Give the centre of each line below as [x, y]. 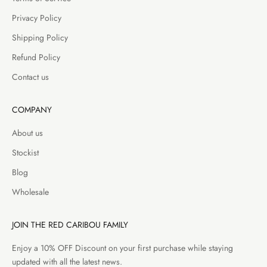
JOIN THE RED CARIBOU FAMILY [70, 224]
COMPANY [32, 109]
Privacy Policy [37, 18]
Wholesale [30, 192]
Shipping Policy [40, 37]
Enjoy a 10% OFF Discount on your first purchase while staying [122, 248]
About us [27, 133]
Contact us [30, 77]
